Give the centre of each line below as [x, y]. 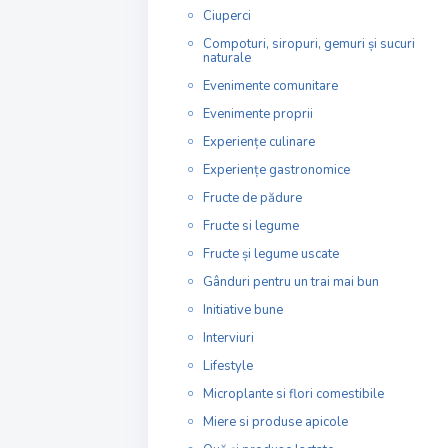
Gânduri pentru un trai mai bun [291, 282]
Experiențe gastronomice [276, 170]
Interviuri [228, 338]
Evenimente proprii [258, 114]
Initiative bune [243, 310]
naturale [227, 58]
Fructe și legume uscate [271, 254]
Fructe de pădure [252, 198]
